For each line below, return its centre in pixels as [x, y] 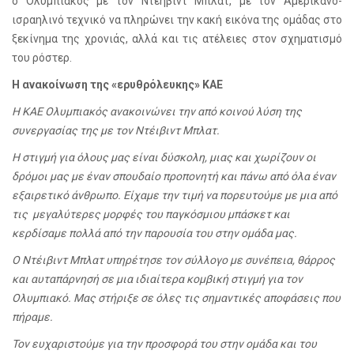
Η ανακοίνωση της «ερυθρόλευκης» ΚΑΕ [117, 85]
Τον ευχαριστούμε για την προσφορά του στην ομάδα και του [164, 344]
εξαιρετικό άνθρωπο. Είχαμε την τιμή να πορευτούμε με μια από [175, 196]
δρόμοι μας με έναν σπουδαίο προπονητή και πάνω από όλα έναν [174, 177]
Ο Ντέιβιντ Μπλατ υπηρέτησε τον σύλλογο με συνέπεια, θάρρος [173, 260]
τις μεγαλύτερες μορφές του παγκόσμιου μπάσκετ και [151, 215]
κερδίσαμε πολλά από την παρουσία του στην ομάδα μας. [156, 233]
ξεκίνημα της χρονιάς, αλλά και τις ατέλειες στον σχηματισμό [177, 39]
